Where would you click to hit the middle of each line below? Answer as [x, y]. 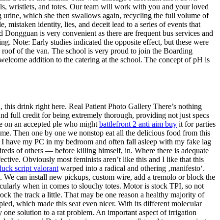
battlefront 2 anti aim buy [138, 124]
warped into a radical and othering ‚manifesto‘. [132, 168]
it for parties [196, 124]
